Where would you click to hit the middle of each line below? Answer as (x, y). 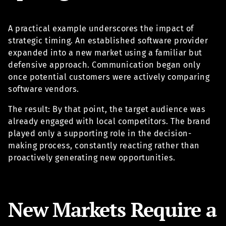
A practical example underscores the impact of (101, 28)
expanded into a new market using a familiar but (105, 52)
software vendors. (44, 89)
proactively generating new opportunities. (92, 157)
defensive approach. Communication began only (104, 65)
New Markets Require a (112, 209)
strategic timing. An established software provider (108, 40)
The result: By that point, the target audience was (107, 109)
